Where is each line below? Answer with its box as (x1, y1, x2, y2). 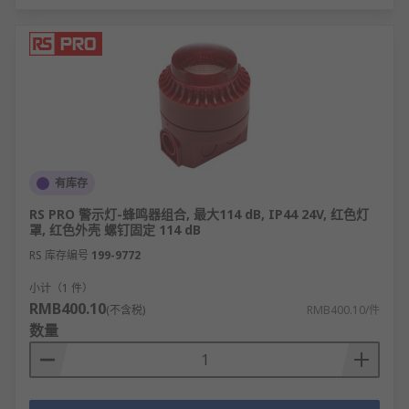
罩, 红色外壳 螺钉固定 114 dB (29, 221, 201, 238)
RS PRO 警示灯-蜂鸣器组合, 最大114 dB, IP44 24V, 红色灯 (29, 205, 369, 223)
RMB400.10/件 (307, 302, 380, 318)
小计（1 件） (29, 280, 93, 296)
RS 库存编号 (29, 247, 89, 263)
